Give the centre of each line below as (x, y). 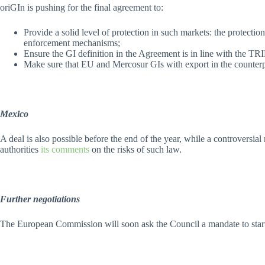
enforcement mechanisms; (72, 43)
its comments (65, 149)
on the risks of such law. (135, 149)
